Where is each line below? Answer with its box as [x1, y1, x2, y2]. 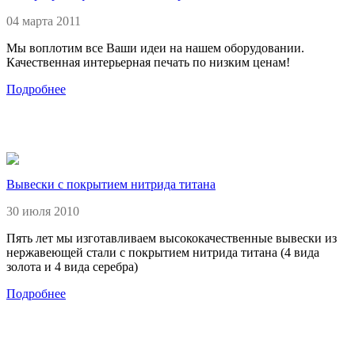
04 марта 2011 [6, 13, 81, 28]
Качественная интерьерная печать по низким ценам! [6, 55, 290, 69]
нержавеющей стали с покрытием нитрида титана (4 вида [6, 245, 319, 259]
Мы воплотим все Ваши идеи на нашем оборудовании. [6, 40, 304, 55]
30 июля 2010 [6, 204, 79, 218]
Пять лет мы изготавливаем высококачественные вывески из [6, 231, 337, 245]
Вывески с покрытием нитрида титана [6, 177, 216, 191]
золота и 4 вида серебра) [6, 259, 138, 273]
